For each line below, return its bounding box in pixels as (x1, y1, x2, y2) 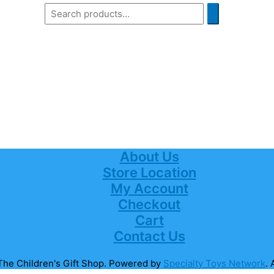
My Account (110, 180, 188, 197)
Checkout (118, 196, 180, 213)
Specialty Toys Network (163, 257, 265, 270)
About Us (119, 149, 179, 165)
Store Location (102, 165, 196, 181)
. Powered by (104, 257, 163, 270)
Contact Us (113, 228, 185, 245)
